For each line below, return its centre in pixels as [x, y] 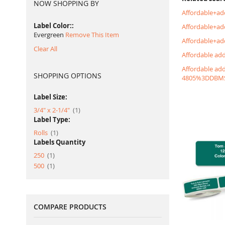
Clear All [45, 49]
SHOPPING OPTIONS [68, 76]
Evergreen [49, 35]
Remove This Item [92, 35]
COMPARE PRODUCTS [70, 207]
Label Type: [52, 120]
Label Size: [50, 97]
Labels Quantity [60, 142]
